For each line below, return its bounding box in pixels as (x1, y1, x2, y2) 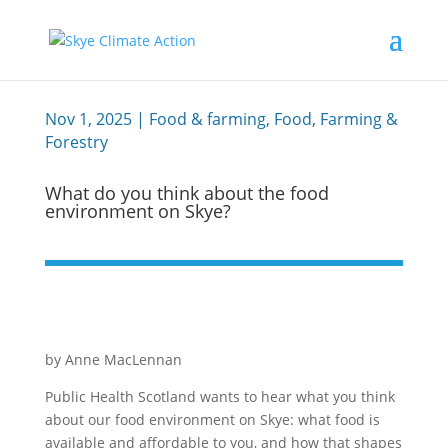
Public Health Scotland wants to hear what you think (44, 387, 395, 406)
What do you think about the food (44, 181, 329, 205)
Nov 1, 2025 (44, 108, 132, 130)
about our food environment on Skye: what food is (44, 410, 380, 429)
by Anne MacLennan (44, 350, 182, 369)
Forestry (44, 131, 108, 153)
